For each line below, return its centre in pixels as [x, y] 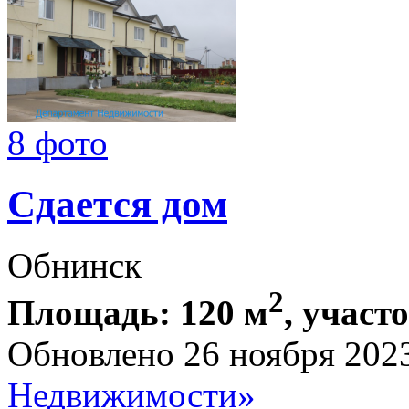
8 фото [58, 143]
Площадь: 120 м [138, 313]
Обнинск [74, 266]
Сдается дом [117, 204]
